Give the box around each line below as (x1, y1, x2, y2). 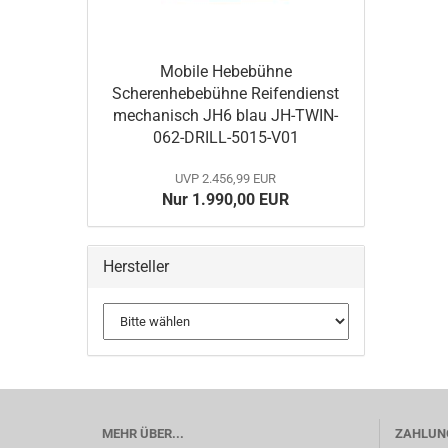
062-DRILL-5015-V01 (152, 128, 299, 147)
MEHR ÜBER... (102, 426, 184, 441)
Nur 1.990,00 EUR (162, 190, 290, 209)
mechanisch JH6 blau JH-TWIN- (113, 106, 339, 125)
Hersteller (103, 257, 169, 276)
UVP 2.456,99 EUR (175, 171, 277, 186)
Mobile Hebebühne (159, 62, 292, 81)
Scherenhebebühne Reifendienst (112, 84, 340, 103)
